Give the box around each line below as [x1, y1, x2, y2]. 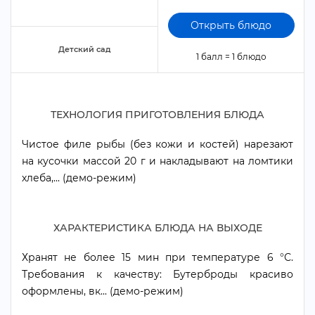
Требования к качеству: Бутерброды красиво [22, 268, 293, 281]
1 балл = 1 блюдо [195, 51, 266, 62]
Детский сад [58, 44, 111, 54]
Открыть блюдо [191, 19, 271, 32]
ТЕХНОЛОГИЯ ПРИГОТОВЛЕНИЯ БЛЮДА [51, 108, 264, 121]
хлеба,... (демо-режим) [22, 172, 136, 184]
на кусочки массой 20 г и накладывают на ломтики [22, 155, 293, 167]
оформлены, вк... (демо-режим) [22, 285, 184, 297]
